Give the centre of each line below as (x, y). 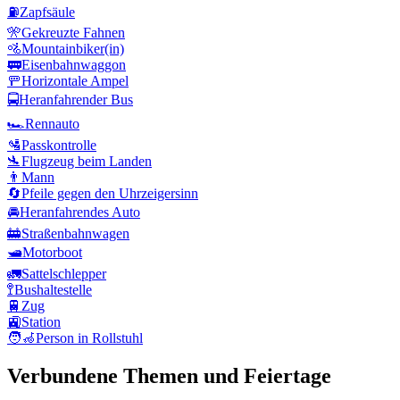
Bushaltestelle (53, 290)
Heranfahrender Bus (76, 100)
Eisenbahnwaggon (74, 65)
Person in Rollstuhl (89, 338)
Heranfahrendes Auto (80, 212)
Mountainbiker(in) (73, 49)
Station (41, 322)
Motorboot (52, 253)
